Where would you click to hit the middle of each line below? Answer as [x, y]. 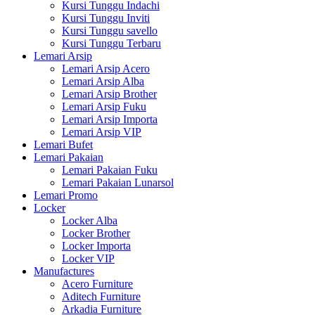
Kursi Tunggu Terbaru [111, 43]
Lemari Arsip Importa [110, 119]
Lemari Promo [66, 195]
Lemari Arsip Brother [109, 94]
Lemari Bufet [63, 144]
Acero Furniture [97, 284]
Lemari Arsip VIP [102, 132]
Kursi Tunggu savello [110, 31]
